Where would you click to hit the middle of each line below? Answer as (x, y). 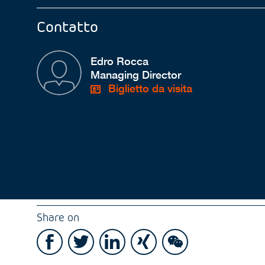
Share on (58, 217)
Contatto (68, 26)
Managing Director (136, 75)
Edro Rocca (120, 62)
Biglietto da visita (149, 89)
